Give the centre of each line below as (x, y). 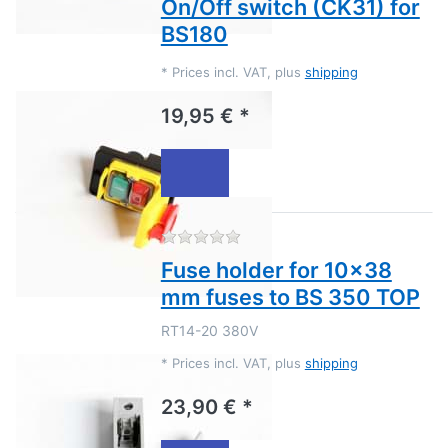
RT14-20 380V (209, 331)
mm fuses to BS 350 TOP (290, 297)
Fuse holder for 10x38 (276, 270)
